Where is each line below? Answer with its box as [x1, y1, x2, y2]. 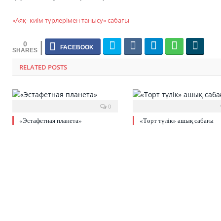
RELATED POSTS [19, 63, 67, 72]
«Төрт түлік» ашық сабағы [140, 116, 214, 125]
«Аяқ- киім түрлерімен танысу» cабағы [12, 15, 129, 25]
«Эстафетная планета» [19, 116, 82, 125]
